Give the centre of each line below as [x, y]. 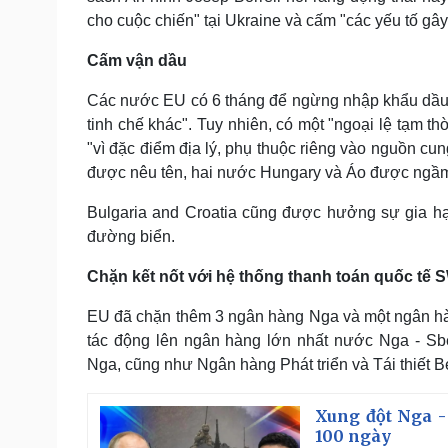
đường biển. [131, 236]
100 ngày [353, 435]
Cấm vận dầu [137, 60]
